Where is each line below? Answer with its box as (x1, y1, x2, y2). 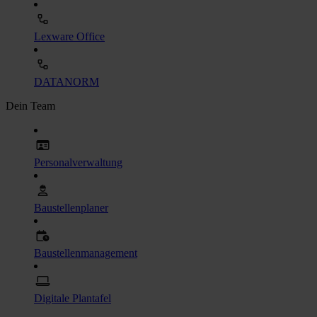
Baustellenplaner (34, 202, 108, 214)
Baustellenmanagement (34, 247, 137, 260)
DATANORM (34, 76, 99, 88)
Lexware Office (34, 30, 105, 43)
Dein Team (6, 100, 55, 113)
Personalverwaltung (34, 156, 122, 169)
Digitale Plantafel (34, 292, 111, 305)
